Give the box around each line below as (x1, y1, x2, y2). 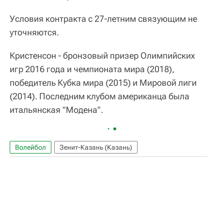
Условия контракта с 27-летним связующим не (10, 13, 197, 24)
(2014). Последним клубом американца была (10, 91, 189, 101)
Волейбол (15, 143, 46, 151)
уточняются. (10, 27, 59, 37)
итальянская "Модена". (10, 104, 103, 115)
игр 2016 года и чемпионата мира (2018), (10, 63, 174, 74)
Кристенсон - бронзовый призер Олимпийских (10, 50, 195, 61)
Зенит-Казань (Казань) (60, 143, 132, 151)
